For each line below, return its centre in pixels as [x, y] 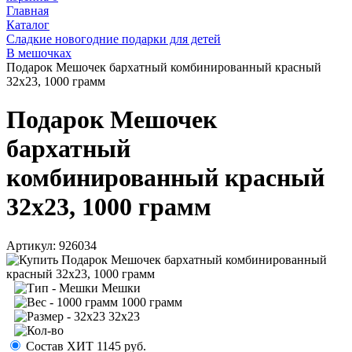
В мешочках [39, 53]
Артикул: [31, 245]
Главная [27, 11]
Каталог [28, 25]
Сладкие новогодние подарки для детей [114, 39]
